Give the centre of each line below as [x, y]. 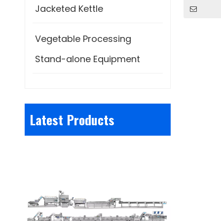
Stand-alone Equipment [88, 59]
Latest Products [72, 120]
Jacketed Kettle [69, 9]
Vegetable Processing [83, 39]
